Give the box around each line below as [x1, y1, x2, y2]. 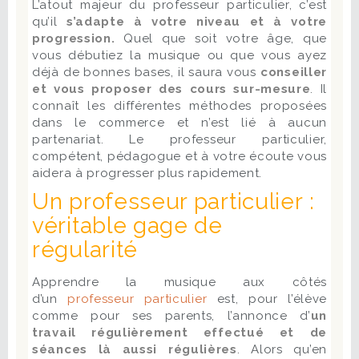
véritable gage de [32, 212, 223, 240]
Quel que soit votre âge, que [115, 31, 327, 46]
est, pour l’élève [207, 292, 328, 307]
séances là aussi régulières [32, 342, 237, 357]
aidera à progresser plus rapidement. [32, 166, 263, 181]
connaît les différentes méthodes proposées [32, 99, 327, 114]
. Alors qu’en [236, 342, 327, 357]
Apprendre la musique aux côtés [32, 275, 327, 290]
